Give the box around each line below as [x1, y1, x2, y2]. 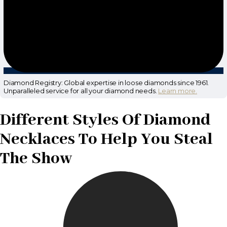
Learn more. [158, 87, 198, 95]
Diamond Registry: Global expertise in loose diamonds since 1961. [4, 79, 209, 87]
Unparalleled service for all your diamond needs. [4, 87, 159, 95]
